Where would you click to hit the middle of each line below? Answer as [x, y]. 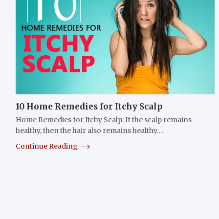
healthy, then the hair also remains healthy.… [90, 130]
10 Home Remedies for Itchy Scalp [89, 106]
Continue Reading [47, 146]
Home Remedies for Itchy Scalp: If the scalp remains [104, 120]
